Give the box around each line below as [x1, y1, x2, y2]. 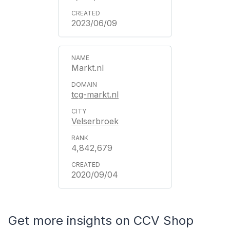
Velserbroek [71, 116, 119, 126]
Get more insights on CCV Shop [8, 213, 194, 228]
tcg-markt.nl [71, 89, 119, 100]
